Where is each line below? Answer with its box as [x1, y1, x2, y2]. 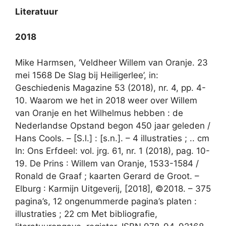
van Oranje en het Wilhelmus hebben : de [15, 107, 183, 118]
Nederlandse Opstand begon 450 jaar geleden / [15, 120, 210, 131]
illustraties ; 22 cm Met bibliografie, [15, 208, 157, 219]
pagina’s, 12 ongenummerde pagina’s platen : [15, 196, 197, 206]
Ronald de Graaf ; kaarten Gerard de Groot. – [15, 171, 199, 181]
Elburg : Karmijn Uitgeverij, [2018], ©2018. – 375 [15, 183, 211, 194]
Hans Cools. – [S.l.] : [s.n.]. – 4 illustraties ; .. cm [15, 133, 209, 143]
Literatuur [15, 6, 58, 17]
